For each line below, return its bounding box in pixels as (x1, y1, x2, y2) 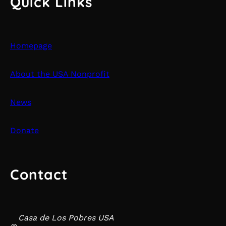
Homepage (10, 40, 52, 50)
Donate (10, 125, 39, 135)
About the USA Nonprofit (10, 69, 109, 79)
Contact (10, 165, 68, 183)
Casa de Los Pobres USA (18, 213, 117, 223)
